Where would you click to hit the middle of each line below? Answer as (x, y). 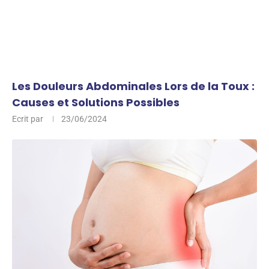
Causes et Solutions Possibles (96, 102)
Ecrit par (29, 119)
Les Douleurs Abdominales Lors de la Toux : (133, 86)
